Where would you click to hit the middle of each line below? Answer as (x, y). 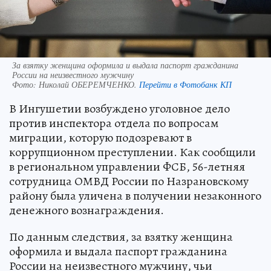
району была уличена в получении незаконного (135, 195)
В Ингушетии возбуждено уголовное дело (119, 108)
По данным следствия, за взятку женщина (121, 237)
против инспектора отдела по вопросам (114, 123)
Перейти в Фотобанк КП (185, 84)
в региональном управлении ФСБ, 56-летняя (127, 166)
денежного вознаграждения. (87, 210)
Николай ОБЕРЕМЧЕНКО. (89, 84)
